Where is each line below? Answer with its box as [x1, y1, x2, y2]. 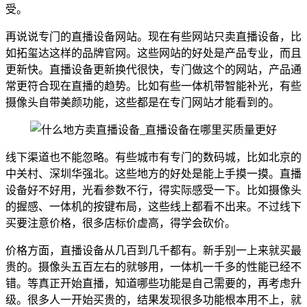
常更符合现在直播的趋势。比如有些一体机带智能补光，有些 [5, 80, 302, 92]
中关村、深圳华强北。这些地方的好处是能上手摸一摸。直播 [5, 168, 302, 180]
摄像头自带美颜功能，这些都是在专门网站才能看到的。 [5, 97, 280, 108]
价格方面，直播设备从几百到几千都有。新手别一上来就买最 [5, 245, 302, 256]
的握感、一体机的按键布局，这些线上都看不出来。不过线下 [5, 201, 302, 212]
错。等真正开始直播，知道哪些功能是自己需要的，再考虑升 [5, 278, 302, 289]
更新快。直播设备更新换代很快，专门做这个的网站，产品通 [5, 64, 302, 75]
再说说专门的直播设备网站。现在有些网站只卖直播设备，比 [5, 31, 302, 42]
